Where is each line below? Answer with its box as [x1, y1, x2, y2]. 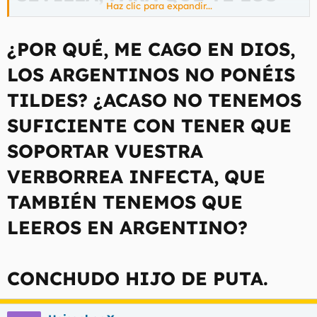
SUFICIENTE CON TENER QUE [7, 114, 292, 137]
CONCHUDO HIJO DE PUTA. [7, 267, 268, 290]
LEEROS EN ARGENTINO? [7, 216, 248, 239]
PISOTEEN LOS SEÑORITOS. [16, 8, 281, 32]
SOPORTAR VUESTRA [7, 139, 203, 163]
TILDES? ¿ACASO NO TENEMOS [7, 88, 301, 112]
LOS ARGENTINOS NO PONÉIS [7, 63, 295, 86]
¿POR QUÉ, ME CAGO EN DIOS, [7, 38, 295, 61]
